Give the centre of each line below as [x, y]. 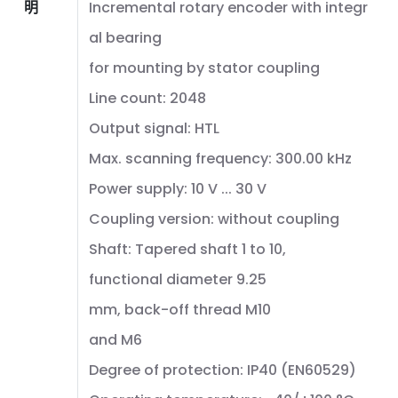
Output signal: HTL [154, 128]
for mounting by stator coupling [204, 68]
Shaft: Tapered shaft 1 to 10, [187, 249]
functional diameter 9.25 [178, 279]
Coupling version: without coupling [214, 219]
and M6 [115, 340]
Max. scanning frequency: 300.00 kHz [220, 159]
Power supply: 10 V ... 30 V [178, 189]
